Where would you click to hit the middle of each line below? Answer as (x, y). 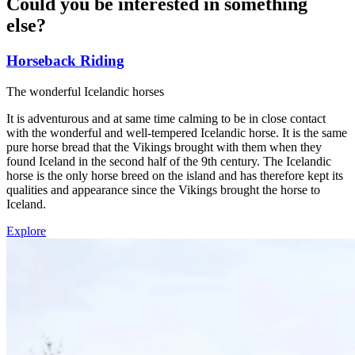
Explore (26, 231)
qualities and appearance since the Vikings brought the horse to (163, 189)
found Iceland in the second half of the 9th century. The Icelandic (169, 161)
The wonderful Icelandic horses (85, 91)
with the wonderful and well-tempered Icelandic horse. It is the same (177, 132)
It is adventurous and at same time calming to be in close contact (166, 118)
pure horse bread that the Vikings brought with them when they (164, 147)
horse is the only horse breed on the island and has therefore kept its (175, 175)
